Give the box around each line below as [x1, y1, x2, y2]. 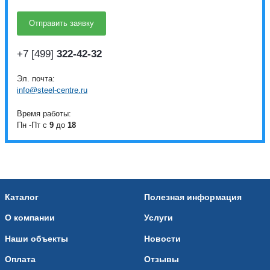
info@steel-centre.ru [17, 85, 87, 95]
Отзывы [144, 254, 179, 265]
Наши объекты [5, 233, 68, 243]
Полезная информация [144, 192, 242, 202]
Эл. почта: [17, 74, 55, 83]
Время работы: [17, 108, 71, 118]
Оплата [5, 254, 36, 265]
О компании [5, 213, 55, 223]
